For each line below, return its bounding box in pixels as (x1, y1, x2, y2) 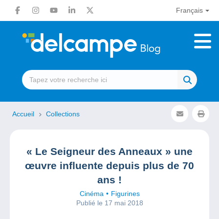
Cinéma (79, 190, 104, 197)
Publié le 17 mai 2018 (76, 199, 143, 207)
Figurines (110, 190, 140, 197)
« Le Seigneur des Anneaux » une (26, 146, 193, 157)
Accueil (12, 110, 36, 118)
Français (175, 6, 203, 14)
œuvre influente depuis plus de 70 (25, 160, 194, 171)
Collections (46, 110, 80, 118)
